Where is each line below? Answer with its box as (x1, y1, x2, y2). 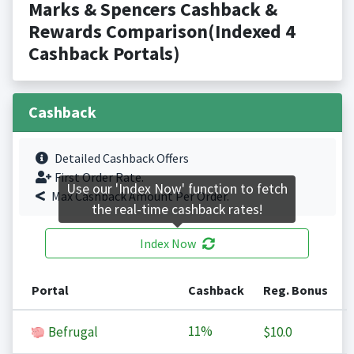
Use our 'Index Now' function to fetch (66, 180, 288, 198)
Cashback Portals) (28, 41, 180, 66)
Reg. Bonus (262, 282, 328, 299)
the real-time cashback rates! (92, 201, 262, 219)
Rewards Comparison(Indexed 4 (28, 19, 296, 44)
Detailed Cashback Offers (54, 150, 189, 167)
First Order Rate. (54, 169, 144, 186)
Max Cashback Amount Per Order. (51, 188, 229, 205)
